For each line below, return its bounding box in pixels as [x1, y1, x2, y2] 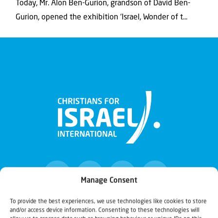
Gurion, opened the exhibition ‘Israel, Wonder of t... [16, 13, 187, 21]
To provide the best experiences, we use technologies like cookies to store [10, 199, 207, 204]
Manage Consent [81, 177, 137, 184]
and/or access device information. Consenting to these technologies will [10, 207, 200, 213]
